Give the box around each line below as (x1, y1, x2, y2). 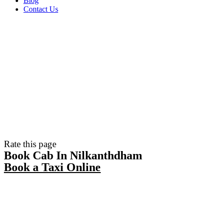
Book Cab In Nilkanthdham (4, 149, 142, 162)
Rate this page (4, 139, 56, 149)
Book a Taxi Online (4, 161, 101, 174)
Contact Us (23, 5, 58, 13)
